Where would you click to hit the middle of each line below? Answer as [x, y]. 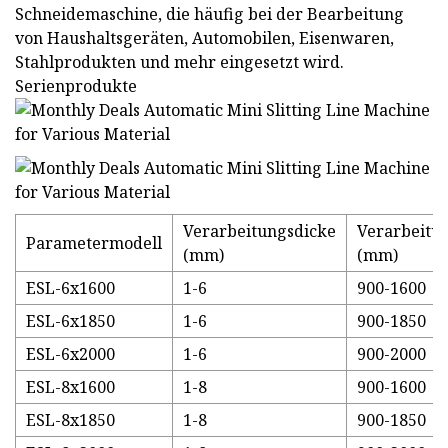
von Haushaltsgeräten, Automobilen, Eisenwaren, [204, 37]
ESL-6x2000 [70, 353]
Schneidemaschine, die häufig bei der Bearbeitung [209, 13]
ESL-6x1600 [70, 287]
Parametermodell [94, 242]
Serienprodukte [76, 85]
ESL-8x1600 [70, 386]
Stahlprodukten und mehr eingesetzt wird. [179, 61]
